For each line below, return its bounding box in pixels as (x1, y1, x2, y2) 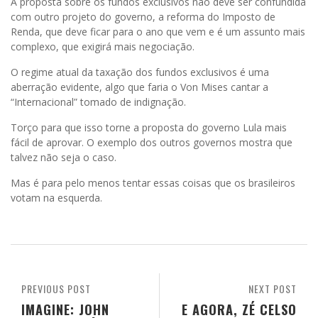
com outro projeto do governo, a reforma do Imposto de (11, 9, 275, 23)
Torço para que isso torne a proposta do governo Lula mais (11, 120, 287, 134)
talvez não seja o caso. (11, 150, 116, 164)
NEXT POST (248, 280, 297, 296)
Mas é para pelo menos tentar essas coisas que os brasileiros (11, 175, 295, 190)
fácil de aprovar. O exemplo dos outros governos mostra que (11, 135, 292, 149)
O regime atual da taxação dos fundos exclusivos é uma (11, 65, 269, 79)
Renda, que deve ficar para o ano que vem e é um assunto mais (11, 24, 305, 38)
